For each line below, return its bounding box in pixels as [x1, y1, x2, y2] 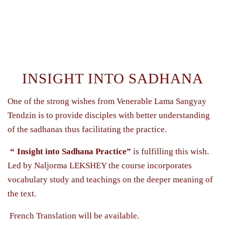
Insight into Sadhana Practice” [17, 146, 131, 156]
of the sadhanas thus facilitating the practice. [8, 124, 167, 134]
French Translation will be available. [8, 210, 139, 220]
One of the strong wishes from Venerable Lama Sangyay [8, 96, 206, 106]
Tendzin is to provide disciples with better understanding [8, 110, 210, 120]
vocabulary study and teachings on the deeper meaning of [8, 174, 213, 184]
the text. [8, 188, 36, 198]
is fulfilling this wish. [131, 146, 209, 156]
